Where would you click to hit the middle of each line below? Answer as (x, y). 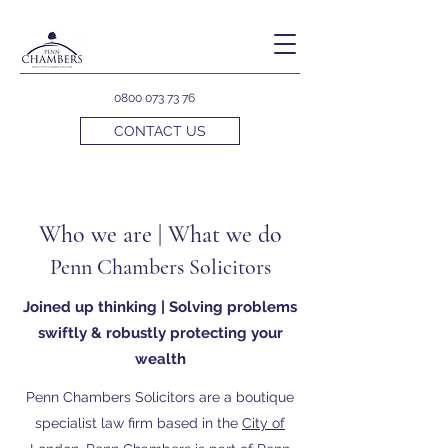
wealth (160, 359)
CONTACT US (160, 131)
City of (263, 423)
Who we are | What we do (160, 234)
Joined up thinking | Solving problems (160, 307)
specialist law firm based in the (138, 423)
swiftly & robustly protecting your (160, 333)
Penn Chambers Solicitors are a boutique (160, 397)
